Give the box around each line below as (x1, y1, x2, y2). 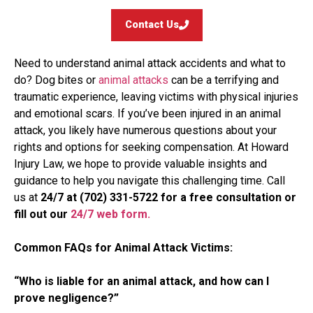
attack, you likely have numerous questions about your (14, 124, 277, 138)
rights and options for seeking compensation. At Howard (14, 140, 289, 154)
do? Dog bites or (14, 73, 99, 87)
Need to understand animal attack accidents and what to (14, 57, 286, 71)
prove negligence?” (14, 291, 119, 305)
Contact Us (124, 19, 179, 31)
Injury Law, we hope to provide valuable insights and (14, 157, 267, 171)
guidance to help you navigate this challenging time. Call (14, 174, 285, 188)
